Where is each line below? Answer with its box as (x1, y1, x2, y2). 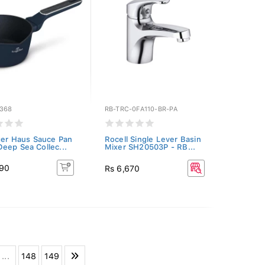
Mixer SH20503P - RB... (104, 143, 196, 151)
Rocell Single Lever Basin (104, 135, 201, 144)
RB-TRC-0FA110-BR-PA (104, 105, 178, 113)
